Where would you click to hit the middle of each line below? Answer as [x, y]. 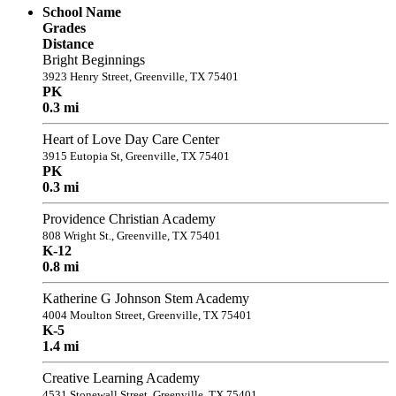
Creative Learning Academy [121, 377]
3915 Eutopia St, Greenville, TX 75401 [136, 156]
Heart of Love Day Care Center [131, 139]
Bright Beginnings [94, 59]
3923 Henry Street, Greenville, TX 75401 [141, 76]
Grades [64, 27]
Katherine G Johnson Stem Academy [146, 298]
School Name [82, 11]
